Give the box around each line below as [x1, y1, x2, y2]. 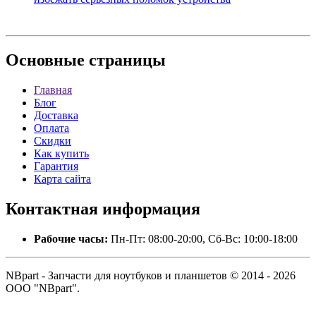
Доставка [34, 109, 78, 122]
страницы [85, 51, 166, 70]
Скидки [34, 135, 71, 147]
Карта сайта [34, 173, 91, 186]
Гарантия [34, 160, 78, 173]
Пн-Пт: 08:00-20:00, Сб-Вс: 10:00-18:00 [108, 232, 298, 245]
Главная [34, 84, 72, 97]
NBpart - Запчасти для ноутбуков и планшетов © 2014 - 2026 [6, 269, 296, 281]
